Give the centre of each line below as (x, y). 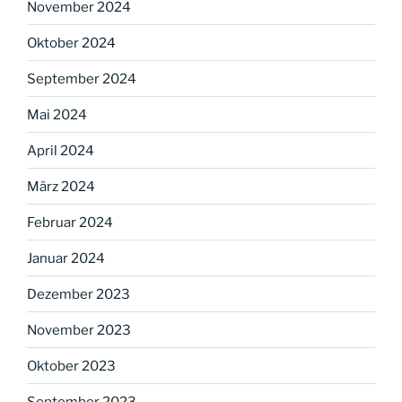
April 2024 (61, 150)
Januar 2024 (66, 258)
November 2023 (79, 330)
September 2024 (82, 79)
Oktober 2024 (71, 43)
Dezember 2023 (79, 294)
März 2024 (61, 186)
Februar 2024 (70, 222)
